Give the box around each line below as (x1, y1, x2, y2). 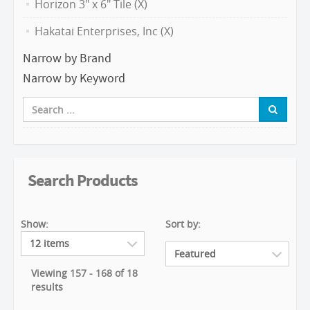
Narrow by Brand (23, 50, 111, 66)
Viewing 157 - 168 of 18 (31, 266, 138, 280)
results (31, 280, 63, 293)
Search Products (28, 170, 138, 191)
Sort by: (165, 217, 201, 230)
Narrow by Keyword (23, 70, 125, 86)
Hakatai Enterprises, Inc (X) (35, 24, 174, 39)
